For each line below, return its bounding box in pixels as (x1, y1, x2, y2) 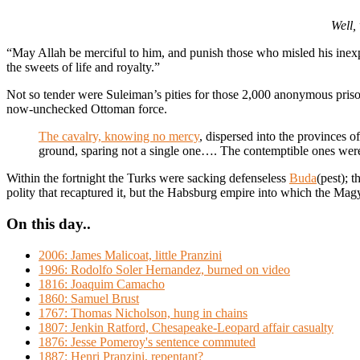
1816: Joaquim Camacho (39, 276, 165, 291)
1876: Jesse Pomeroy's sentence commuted (39, 334, 256, 349)
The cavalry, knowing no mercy (39, 129, 199, 144)
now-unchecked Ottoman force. (6, 102, 167, 117)
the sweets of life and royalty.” (6, 60, 160, 75)
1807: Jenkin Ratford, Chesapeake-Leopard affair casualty (39, 320, 333, 334)
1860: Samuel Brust (39, 291, 139, 305)
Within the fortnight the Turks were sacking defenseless (6, 171, 289, 186)
